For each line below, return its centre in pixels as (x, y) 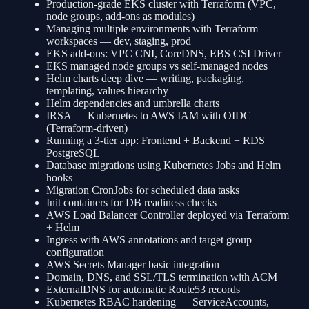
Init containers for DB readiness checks (131, 203)
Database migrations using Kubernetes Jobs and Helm (163, 166)
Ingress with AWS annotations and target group (149, 240)
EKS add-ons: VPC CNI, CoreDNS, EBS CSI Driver (163, 54)
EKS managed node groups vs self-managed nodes (157, 66)
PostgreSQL (73, 153)
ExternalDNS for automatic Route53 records (143, 290)
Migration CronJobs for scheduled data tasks (142, 190)
